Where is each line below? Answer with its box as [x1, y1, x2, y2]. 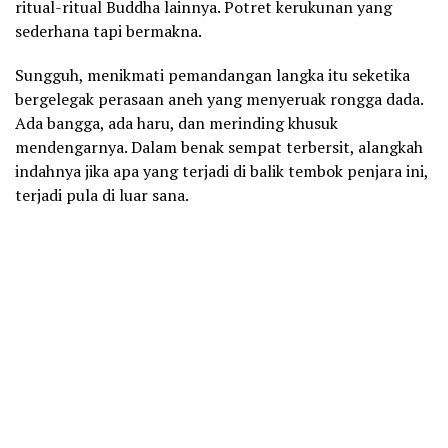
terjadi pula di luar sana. [15, 183, 189, 206]
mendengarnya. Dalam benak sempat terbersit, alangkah [15, 135, 423, 158]
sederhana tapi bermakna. [15, 19, 202, 42]
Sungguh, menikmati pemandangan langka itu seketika [15, 63, 410, 86]
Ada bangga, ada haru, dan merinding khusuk [15, 111, 338, 134]
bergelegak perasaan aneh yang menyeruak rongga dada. [15, 87, 423, 110]
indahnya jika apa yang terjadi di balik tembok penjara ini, [15, 159, 428, 182]
